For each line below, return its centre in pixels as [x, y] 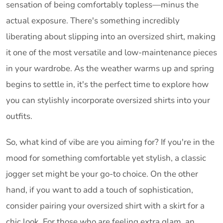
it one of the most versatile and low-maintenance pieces [111, 53]
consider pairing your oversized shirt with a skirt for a [105, 206]
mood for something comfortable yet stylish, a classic [106, 158]
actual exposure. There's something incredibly [93, 21]
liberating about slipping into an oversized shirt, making [111, 37]
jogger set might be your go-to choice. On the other [102, 174]
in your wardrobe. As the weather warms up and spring [110, 69]
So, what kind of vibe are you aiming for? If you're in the [110, 142]
